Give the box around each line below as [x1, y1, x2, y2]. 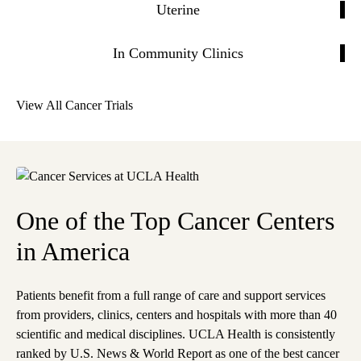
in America [16, 236, 130, 266]
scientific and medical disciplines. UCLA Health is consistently [16, 326, 335, 341]
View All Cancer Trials [16, 98, 133, 112]
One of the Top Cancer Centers [16, 205, 334, 235]
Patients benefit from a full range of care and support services [16, 288, 326, 302]
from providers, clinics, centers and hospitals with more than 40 [16, 307, 337, 322]
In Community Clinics [113, 44, 243, 61]
